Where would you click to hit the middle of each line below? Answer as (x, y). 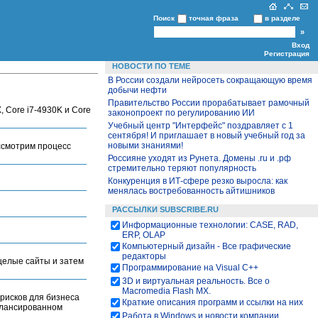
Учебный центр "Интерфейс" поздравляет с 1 (201, 126)
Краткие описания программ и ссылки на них (213, 302)
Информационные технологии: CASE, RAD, (210, 225)
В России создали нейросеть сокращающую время (210, 80)
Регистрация (287, 54)
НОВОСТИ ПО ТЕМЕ (151, 66)
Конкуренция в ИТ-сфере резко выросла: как (198, 181)
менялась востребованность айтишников (191, 191)
